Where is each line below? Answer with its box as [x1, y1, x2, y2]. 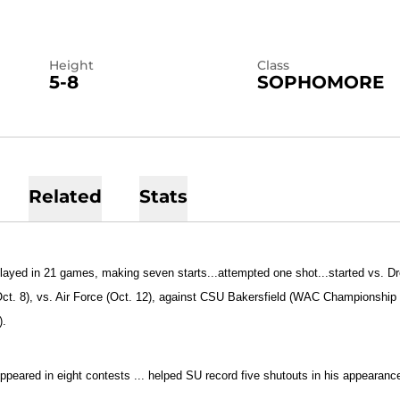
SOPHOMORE [257, 71, 384, 93]
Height [49, 57, 94, 73]
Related [28, 186, 102, 207]
